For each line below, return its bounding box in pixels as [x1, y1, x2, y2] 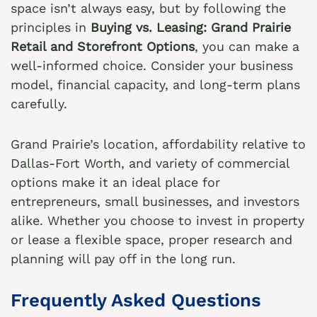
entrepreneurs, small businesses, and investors [11, 194, 299, 209]
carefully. [11, 96, 67, 111]
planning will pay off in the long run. [11, 251, 236, 266]
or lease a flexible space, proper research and [11, 232, 292, 247]
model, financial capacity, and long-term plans [11, 77, 300, 92]
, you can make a [195, 39, 299, 54]
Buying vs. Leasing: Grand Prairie [91, 20, 291, 35]
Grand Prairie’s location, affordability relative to [11, 137, 306, 151]
